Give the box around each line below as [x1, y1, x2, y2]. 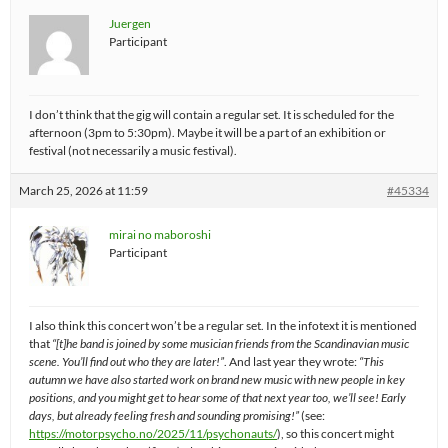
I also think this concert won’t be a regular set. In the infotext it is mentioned [29, 318, 417, 334]
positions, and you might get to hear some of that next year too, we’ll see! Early [29, 390, 406, 406]
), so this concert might [277, 426, 394, 442]
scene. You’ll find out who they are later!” [29, 354, 224, 370]
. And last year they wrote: [224, 354, 359, 370]
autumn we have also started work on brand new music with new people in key [29, 372, 405, 388]
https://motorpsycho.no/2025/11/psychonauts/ [29, 426, 277, 442]
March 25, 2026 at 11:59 [19, 183, 148, 199]
